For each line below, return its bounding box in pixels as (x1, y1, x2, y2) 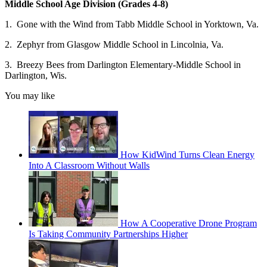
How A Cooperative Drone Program (120, 218, 257, 228)
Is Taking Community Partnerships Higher (29, 228, 188, 239)
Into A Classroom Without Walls (29, 160, 150, 170)
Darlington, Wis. (5, 70, 67, 80)
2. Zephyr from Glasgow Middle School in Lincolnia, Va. (5, 39, 223, 49)
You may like (5, 90, 55, 101)
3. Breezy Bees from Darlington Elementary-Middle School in (5, 59, 241, 70)
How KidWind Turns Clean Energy (120, 149, 254, 160)
